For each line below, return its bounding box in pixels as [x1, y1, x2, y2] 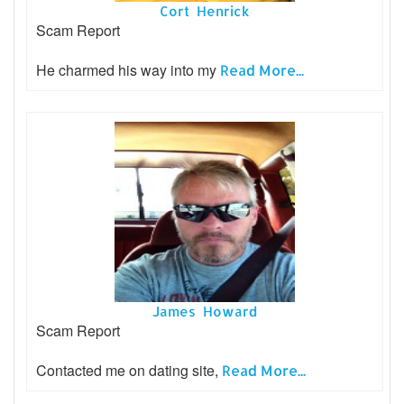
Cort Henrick [160, 2, 250, 20]
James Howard [152, 302, 257, 320]
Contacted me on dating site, [36, 359, 222, 381]
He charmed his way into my [36, 59, 220, 80]
